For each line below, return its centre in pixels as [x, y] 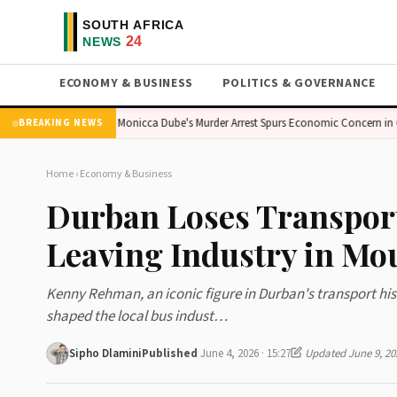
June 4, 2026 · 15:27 [245, 353]
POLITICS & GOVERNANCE [299, 83]
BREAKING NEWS [61, 123]
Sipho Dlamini [105, 353]
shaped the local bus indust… [137, 316]
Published [171, 353]
